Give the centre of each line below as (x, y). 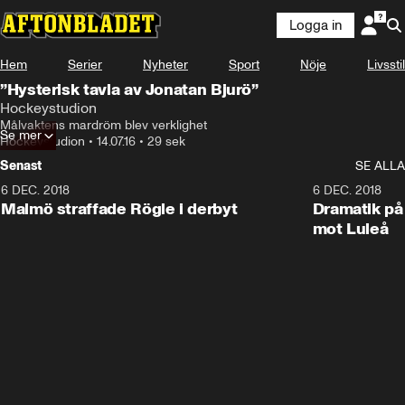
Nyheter (165, 65)
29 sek (166, 141)
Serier (85, 65)
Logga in (316, 25)
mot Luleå (350, 229)
